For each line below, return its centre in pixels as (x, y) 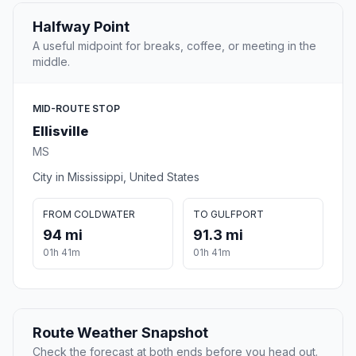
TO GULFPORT (228, 215)
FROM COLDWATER (89, 215)
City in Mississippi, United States (116, 177)
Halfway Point (81, 27)
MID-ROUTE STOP (76, 109)
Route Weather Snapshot (120, 333)
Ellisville (60, 132)
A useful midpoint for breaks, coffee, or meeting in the (174, 46)
